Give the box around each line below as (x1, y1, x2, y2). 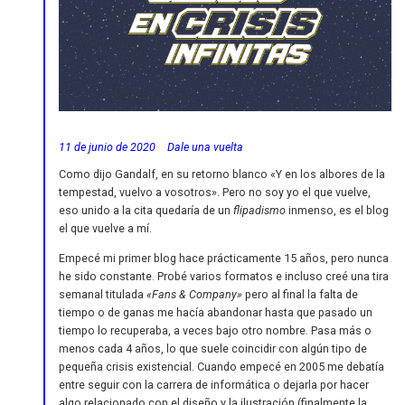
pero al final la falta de (242, 287, 358, 301)
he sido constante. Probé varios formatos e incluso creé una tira (59, 268, 389, 283)
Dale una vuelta (167, 139, 243, 154)
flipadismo (233, 202, 286, 217)
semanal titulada (59, 287, 146, 301)
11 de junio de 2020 (59, 139, 155, 154)
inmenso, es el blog (286, 202, 389, 217)
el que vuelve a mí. (59, 221, 152, 235)
